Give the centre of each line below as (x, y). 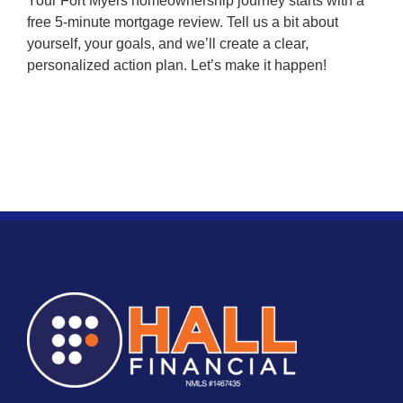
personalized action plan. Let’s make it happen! (177, 65)
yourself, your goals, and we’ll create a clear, (168, 44)
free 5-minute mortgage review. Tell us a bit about (183, 22)
